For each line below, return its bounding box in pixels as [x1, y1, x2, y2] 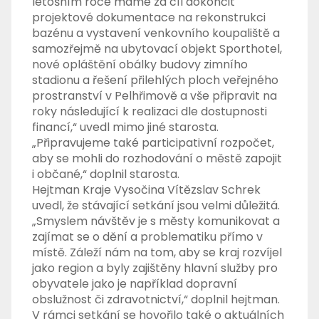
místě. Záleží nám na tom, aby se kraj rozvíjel [32, 244, 283, 261]
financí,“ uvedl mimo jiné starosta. [32, 119, 219, 136]
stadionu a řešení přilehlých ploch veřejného [32, 72, 279, 89]
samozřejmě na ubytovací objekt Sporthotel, [32, 41, 283, 58]
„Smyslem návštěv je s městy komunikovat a [32, 213, 281, 230]
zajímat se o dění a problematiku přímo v [32, 229, 263, 246]
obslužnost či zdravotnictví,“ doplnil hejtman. [32, 291, 281, 308]
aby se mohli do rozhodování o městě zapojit [32, 150, 283, 167]
